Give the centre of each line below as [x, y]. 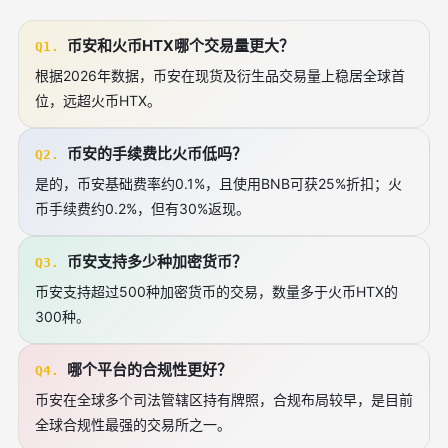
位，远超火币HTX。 [98, 100]
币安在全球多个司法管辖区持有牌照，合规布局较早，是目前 [224, 399]
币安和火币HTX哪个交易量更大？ [180, 45]
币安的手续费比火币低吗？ [157, 153]
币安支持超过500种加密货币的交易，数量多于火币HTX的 [216, 291]
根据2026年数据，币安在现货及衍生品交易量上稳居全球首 [220, 75]
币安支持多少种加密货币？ [157, 261]
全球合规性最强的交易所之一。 [133, 424]
